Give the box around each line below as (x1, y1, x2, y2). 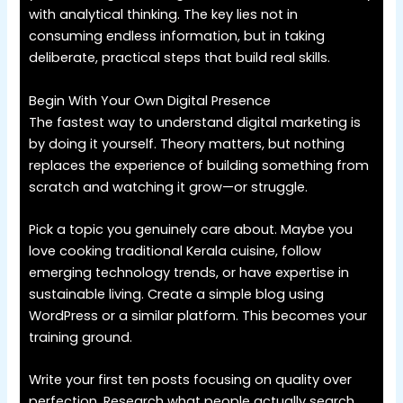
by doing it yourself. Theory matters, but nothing (29, 134, 345, 153)
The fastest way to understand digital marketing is (29, 112, 362, 131)
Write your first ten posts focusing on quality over (29, 371, 353, 390)
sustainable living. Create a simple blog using (29, 284, 325, 303)
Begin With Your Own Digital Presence (29, 91, 272, 110)
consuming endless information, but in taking (29, 27, 326, 46)
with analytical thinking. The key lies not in (29, 5, 299, 24)
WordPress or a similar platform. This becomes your (29, 306, 368, 325)
